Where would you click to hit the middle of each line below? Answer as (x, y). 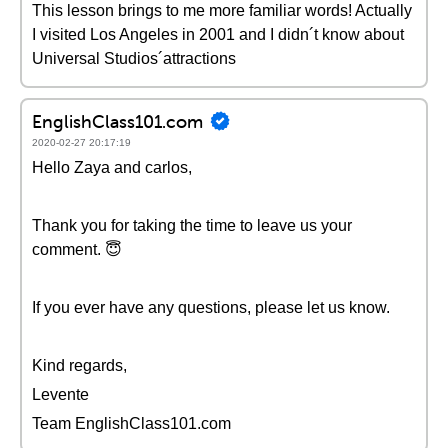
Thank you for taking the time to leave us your (192, 225)
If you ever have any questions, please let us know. (211, 307)
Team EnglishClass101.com (131, 423)
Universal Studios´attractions (134, 58)
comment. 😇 (77, 249)
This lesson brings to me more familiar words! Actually (222, 10)
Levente (60, 394)
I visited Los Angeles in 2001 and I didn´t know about (218, 34)
